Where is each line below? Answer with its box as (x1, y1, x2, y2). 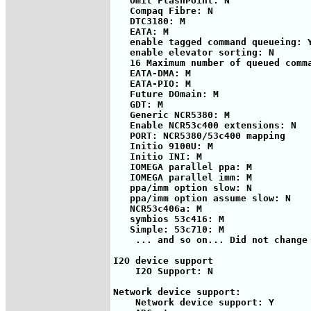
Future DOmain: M (113, 88, 219, 99)
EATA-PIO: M (113, 78, 191, 89)
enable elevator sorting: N (113, 47, 274, 58)
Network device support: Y (113, 296, 274, 308)
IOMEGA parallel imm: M (113, 171, 252, 183)
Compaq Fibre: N (113, 5, 213, 16)
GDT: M (113, 99, 163, 110)
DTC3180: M (113, 15, 185, 26)
